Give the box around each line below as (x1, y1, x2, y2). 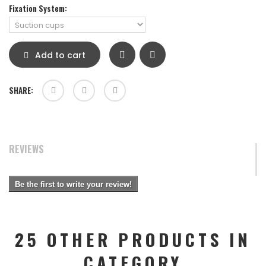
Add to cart (33, 49, 85, 62)
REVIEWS (9, 142, 44, 157)
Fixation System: (9, 2, 69, 15)
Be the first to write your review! (15, 180, 132, 189)
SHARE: (9, 84, 33, 97)
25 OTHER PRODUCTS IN (15, 226, 251, 252)
